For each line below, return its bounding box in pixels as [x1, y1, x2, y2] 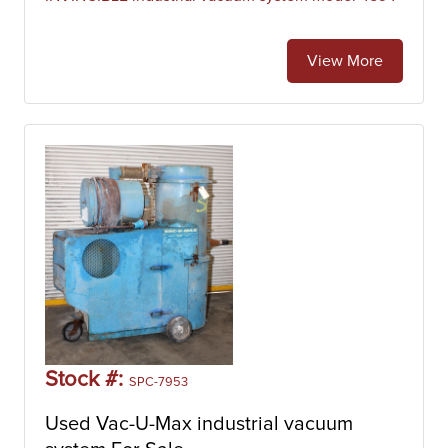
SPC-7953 [129, 376, 188, 389]
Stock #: [45, 369, 129, 391]
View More [307, 53, 383, 69]
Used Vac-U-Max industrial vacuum [45, 414, 353, 434]
